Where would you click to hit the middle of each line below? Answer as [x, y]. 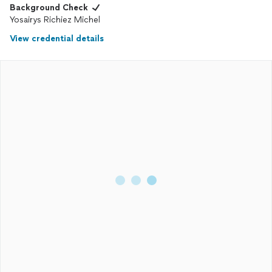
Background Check [49, 8]
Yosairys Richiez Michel [55, 20]
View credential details [57, 39]
